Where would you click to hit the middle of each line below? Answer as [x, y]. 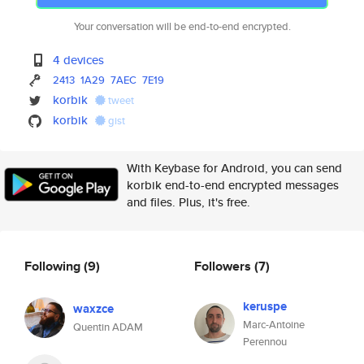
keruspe [265, 306]
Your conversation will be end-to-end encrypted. [182, 26]
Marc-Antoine [274, 325]
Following [54, 266]
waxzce [93, 309]
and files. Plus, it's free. [188, 202]
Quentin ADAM [108, 327]
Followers [224, 266]
